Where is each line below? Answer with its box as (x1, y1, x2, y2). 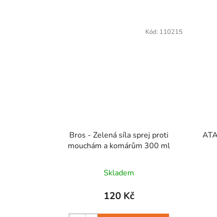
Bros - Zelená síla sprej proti (69, 129, 169, 140)
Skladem (103, 167, 134, 178)
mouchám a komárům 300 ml (67, 140, 170, 151)
